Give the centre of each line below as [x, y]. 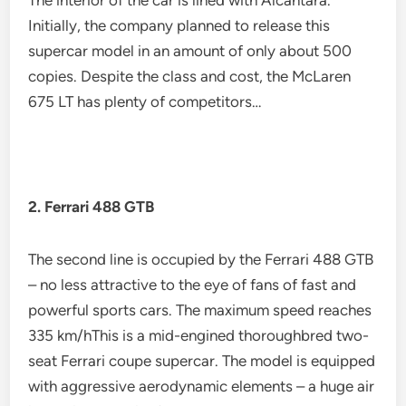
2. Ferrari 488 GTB [92, 207]
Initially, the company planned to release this [179, 26]
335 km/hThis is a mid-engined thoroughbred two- [199, 336]
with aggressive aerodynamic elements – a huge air [202, 387]
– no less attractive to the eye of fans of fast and [193, 285]
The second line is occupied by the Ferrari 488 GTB [201, 260]
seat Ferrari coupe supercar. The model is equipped [202, 361]
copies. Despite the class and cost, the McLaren [190, 77]
